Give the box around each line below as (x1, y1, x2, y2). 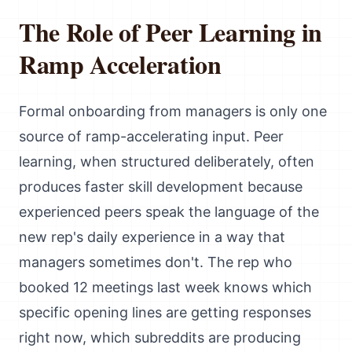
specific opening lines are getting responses (19, 304, 311, 321)
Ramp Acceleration (19, 46, 222, 82)
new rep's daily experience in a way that (19, 229, 285, 245)
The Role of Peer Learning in (19, 13, 323, 50)
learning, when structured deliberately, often (19, 153, 314, 170)
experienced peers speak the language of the (19, 203, 319, 220)
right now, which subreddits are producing (19, 329, 301, 346)
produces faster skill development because (19, 178, 302, 195)
